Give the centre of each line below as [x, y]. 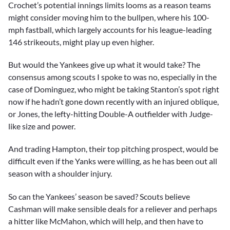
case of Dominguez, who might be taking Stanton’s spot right [114, 89]
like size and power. [42, 126]
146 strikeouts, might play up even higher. [81, 42]
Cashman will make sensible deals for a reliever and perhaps [113, 208]
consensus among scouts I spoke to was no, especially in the [112, 77]
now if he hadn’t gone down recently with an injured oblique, [113, 102]
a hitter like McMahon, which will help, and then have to [106, 221]
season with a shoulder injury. [60, 174]
